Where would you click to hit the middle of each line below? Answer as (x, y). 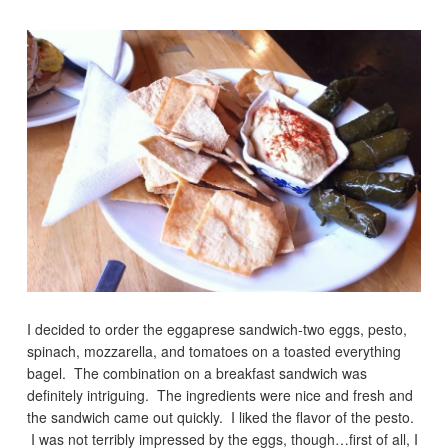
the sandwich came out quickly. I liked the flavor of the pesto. (221, 416)
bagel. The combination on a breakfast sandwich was (197, 372)
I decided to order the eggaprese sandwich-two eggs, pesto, (217, 328)
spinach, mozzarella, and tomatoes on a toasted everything (214, 350)
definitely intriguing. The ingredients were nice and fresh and (220, 394)
